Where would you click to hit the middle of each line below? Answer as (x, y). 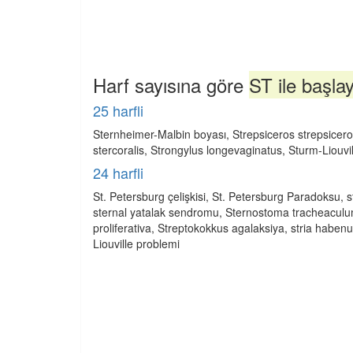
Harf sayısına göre (171, 85)
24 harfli (118, 173)
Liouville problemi (136, 243)
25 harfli (118, 110)
